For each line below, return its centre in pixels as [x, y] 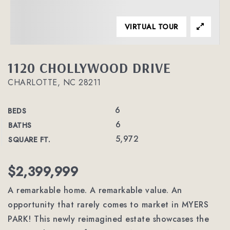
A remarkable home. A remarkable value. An [95, 190]
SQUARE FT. [29, 140]
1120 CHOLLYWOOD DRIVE [89, 68]
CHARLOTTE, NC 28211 [54, 82]
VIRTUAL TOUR [151, 27]
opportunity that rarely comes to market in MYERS [108, 205]
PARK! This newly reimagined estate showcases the [108, 219]
